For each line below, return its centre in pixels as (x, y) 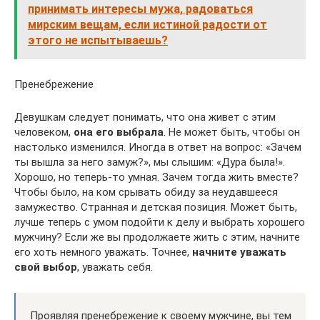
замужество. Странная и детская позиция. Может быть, (156, 207)
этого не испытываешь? (98, 40)
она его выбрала (119, 132)
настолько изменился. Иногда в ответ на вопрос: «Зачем (158, 147)
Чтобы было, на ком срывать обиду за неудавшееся (146, 192)
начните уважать (239, 252)
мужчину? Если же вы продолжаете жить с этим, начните (157, 237)
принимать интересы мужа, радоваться (140, 9)
